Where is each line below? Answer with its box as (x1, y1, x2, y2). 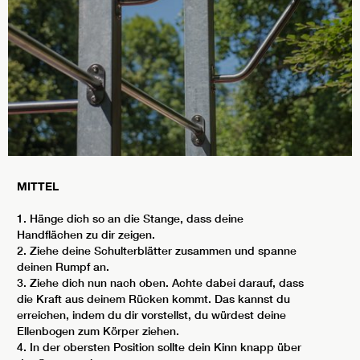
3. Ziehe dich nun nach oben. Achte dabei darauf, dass (17, 276, 304, 290)
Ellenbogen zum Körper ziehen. (17, 324, 179, 338)
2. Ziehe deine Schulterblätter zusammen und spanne (17, 243, 297, 258)
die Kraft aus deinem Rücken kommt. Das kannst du (17, 292, 290, 306)
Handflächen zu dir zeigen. (17, 227, 155, 242)
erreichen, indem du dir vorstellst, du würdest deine (17, 308, 286, 322)
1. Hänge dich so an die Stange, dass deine (17, 211, 243, 226)
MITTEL (17, 179, 59, 193)
